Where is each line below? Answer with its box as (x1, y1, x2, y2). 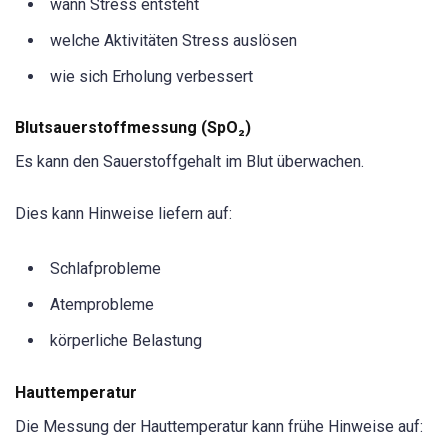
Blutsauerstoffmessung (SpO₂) (15, 117, 251, 137)
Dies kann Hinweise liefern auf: (15, 204, 232, 224)
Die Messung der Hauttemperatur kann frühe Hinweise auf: (15, 416, 423, 436)
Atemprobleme (50, 295, 154, 315)
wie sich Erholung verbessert (50, 66, 253, 86)
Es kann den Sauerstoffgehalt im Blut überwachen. (15, 151, 364, 171)
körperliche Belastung (50, 331, 202, 351)
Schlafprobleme (50, 259, 161, 279)
